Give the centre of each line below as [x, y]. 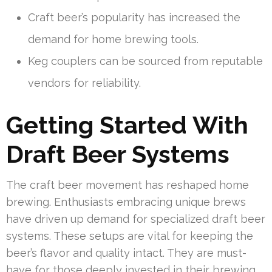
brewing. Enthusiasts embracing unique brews [126, 202]
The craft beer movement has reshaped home [127, 185]
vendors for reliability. [84, 83]
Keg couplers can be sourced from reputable [145, 61]
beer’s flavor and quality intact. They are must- [126, 253]
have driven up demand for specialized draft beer [136, 219]
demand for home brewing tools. [113, 39]
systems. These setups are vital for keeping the [130, 236]
